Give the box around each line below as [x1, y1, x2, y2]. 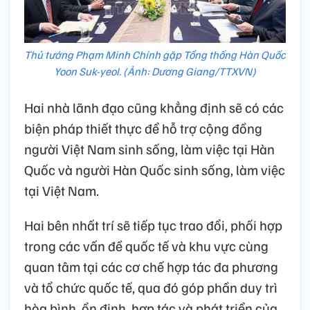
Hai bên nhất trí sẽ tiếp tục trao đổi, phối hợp [24, 215, 282, 234]
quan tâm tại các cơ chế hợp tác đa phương [24, 257, 278, 275]
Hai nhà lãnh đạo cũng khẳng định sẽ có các [24, 98, 284, 116]
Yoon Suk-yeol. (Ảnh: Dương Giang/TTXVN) [54, 64, 256, 78]
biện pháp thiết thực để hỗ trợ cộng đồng [24, 118, 262, 137]
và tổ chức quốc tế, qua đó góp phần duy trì [24, 277, 277, 296]
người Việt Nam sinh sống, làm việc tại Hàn [24, 139, 275, 158]
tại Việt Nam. [24, 181, 99, 199]
